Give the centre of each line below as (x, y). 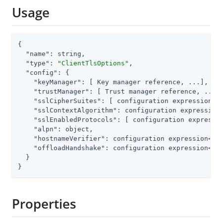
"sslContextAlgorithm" (75, 110)
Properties (44, 204)
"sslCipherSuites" (67, 101)
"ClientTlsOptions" (93, 63)
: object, (75, 129)
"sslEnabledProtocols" (75, 119)
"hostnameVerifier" (69, 138)
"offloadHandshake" (69, 148)
